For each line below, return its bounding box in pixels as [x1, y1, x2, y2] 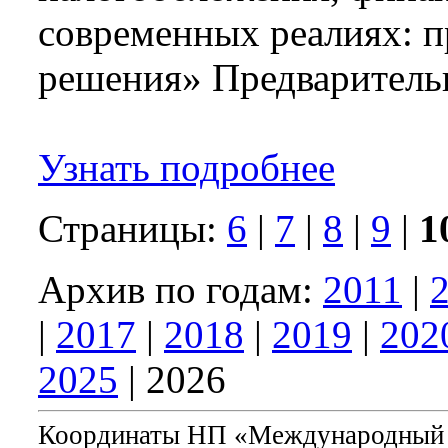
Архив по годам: [38, 267, 323, 311]
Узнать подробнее [38, 145, 335, 189]
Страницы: [38, 206, 227, 250]
